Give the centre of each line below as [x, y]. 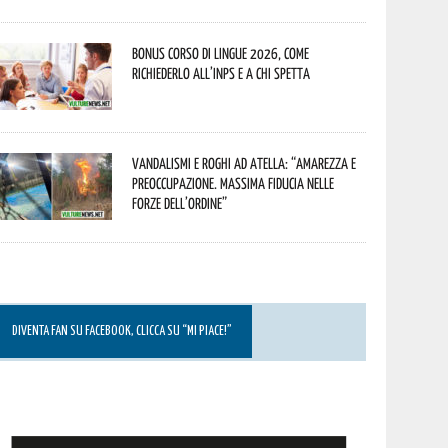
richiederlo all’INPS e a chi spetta [221, 73]
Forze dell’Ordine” [180, 203]
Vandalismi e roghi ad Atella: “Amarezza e [244, 163]
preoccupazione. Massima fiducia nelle [233, 183]
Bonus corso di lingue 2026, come [221, 53]
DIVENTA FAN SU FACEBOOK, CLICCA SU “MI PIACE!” [122, 331]
